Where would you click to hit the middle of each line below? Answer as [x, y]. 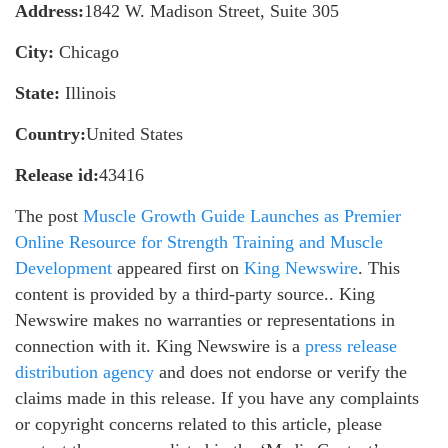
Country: [50, 133]
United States [134, 133]
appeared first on [178, 267]
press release [351, 345]
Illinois [88, 92]
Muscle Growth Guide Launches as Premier [242, 215]
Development [63, 267]
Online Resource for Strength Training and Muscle [199, 241]
